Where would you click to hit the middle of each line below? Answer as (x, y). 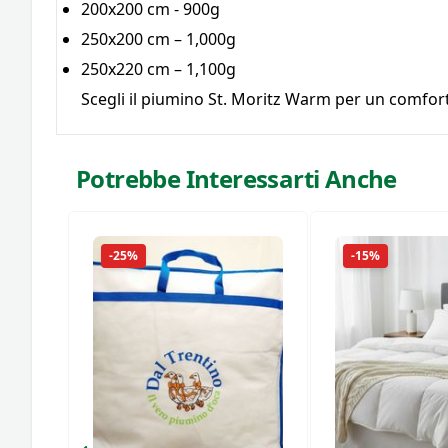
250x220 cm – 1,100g (158, 69)
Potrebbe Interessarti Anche (236, 178)
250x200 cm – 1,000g (158, 39)
